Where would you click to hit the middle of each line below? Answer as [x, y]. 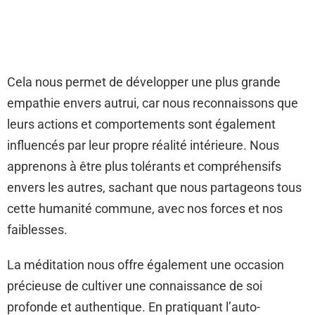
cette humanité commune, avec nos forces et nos [145, 208]
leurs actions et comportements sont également [141, 124]
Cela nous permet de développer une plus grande [144, 82]
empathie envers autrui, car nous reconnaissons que [153, 103]
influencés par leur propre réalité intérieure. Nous [143, 145]
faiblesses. [37, 230]
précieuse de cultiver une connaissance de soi [135, 286]
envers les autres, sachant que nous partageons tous [154, 187]
